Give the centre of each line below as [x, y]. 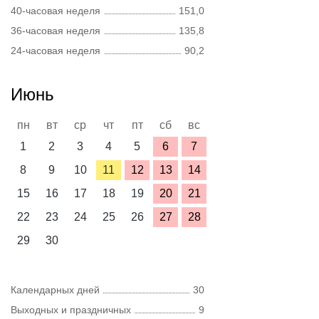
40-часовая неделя [56, 11]
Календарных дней [55, 290]
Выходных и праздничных [71, 310]
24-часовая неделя [56, 51]
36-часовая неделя [56, 31]
